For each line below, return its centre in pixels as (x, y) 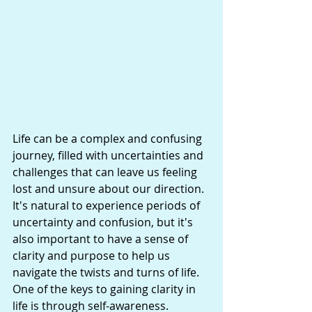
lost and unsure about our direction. (110, 188)
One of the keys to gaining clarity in (106, 289)
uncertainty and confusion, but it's (104, 222)
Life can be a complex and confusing (109, 138)
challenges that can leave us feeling (106, 172)
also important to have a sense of (102, 239)
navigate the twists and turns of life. (107, 272)
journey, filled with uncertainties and (109, 155)
